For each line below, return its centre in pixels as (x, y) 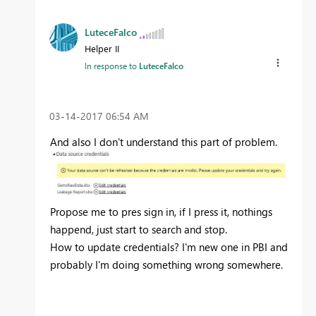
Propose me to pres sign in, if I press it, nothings (161, 212)
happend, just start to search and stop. (139, 230)
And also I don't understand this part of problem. (164, 142)
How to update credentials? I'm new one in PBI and (169, 247)
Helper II (102, 49)
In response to (112, 66)
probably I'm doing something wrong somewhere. (166, 265)
